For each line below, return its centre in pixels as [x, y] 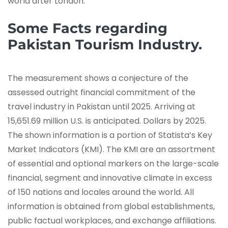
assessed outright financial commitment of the [102, 93]
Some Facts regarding [88, 28]
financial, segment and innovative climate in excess [110, 178]
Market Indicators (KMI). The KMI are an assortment [111, 150]
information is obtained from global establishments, [111, 207]
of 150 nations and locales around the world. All [101, 192]
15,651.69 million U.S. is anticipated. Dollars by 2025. [107, 121]
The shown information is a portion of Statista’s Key [110, 135]
